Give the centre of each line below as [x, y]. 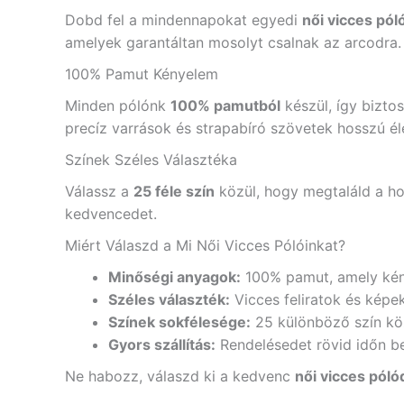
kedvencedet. [111, 214]
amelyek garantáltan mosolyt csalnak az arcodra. [233, 42]
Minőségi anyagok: [174, 277]
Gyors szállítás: [162, 344]
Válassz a [99, 191]
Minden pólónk [118, 106]
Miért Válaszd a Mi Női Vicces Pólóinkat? [205, 245]
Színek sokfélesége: [179, 322]
